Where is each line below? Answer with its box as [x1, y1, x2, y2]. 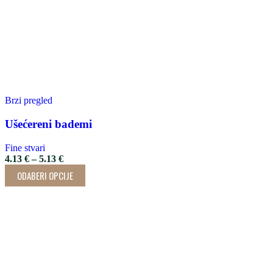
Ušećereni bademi [5, 117, 92, 130]
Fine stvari [5, 142, 45, 153]
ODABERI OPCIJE [17, 168, 73, 182]
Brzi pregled [5, 95, 52, 106]
